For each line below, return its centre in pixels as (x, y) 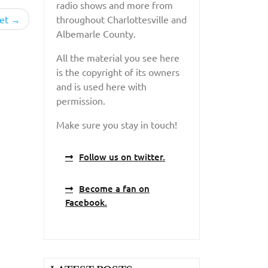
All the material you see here (118, 57)
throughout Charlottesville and (121, 19)
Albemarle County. (96, 33)
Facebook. (86, 202)
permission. (81, 100)
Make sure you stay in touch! (117, 124)
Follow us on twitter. (122, 156)
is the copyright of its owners (118, 71)
